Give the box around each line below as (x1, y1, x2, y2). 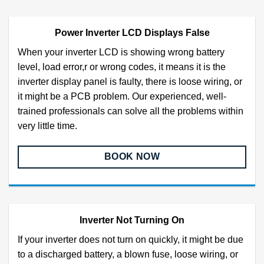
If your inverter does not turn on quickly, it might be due (18, 235, 243, 245)
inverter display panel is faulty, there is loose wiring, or (18, 77, 242, 87)
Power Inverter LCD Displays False (54, 28, 210, 38)
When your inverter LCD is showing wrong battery (18, 47, 225, 58)
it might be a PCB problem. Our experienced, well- (18, 91, 226, 102)
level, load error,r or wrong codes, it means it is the (18, 62, 226, 72)
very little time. (18, 121, 77, 131)
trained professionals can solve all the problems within (18, 106, 243, 117)
